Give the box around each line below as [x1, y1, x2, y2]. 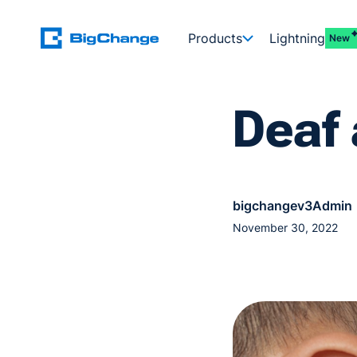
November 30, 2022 [233, 221, 338, 234]
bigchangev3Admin [233, 198, 352, 214]
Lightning [269, 29, 325, 46]
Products [188, 29, 242, 46]
